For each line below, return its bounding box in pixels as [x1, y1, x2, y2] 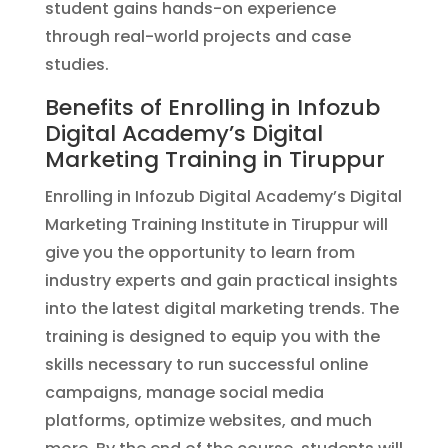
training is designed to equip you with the [44, 325, 380, 348]
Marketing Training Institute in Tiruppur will [44, 213, 388, 236]
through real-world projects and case [44, 25, 351, 48]
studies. [44, 53, 109, 76]
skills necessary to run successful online [44, 353, 368, 376]
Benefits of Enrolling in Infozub [44, 92, 380, 123]
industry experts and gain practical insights [44, 269, 398, 292]
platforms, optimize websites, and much [44, 409, 372, 432]
